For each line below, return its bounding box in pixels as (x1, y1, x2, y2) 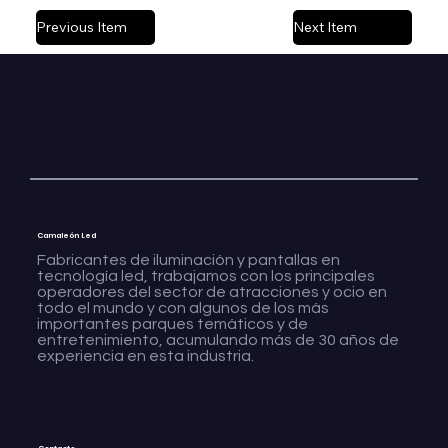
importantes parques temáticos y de (36, 315, 308, 332)
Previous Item (35, 17, 127, 36)
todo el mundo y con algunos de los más (36, 299, 329, 316)
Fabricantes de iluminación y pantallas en (36, 251, 340, 268)
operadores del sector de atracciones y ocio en (36, 283, 387, 300)
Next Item (292, 17, 357, 36)
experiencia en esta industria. (36, 347, 254, 364)
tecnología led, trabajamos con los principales (36, 267, 375, 284)
